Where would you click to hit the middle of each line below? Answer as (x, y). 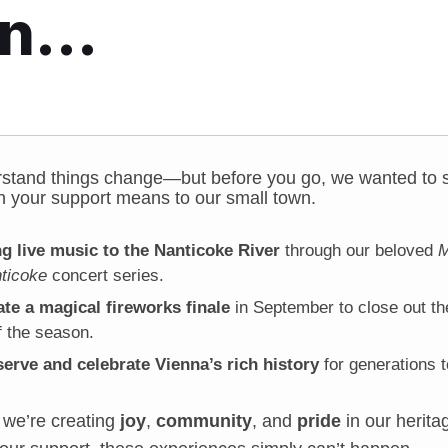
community (204, 421)
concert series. (105, 275)
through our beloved (359, 250)
